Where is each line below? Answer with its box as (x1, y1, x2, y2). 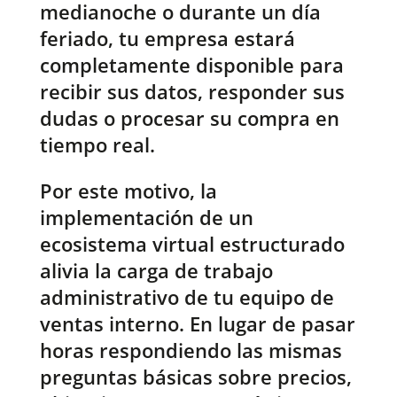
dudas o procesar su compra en (39, 105, 339, 132)
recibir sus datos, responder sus (39, 78, 345, 105)
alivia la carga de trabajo (39, 257, 273, 284)
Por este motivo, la (39, 177, 217, 205)
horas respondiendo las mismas (39, 337, 342, 364)
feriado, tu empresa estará (39, 25, 295, 52)
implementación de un (39, 204, 253, 231)
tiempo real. (39, 131, 155, 159)
